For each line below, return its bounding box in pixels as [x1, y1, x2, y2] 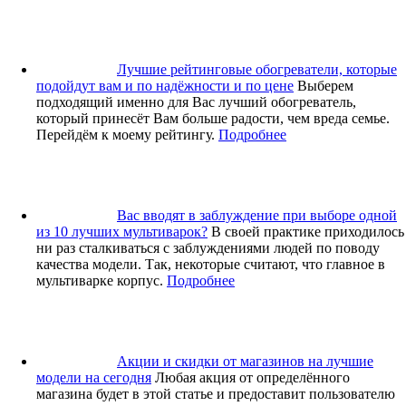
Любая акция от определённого [155, 369, 350, 385]
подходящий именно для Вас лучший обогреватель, [36, 93, 356, 110]
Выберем [297, 77, 353, 93]
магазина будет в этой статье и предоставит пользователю [36, 385, 395, 401]
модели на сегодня [36, 369, 151, 385]
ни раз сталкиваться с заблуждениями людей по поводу [36, 239, 380, 256]
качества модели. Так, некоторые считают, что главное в [36, 256, 385, 272]
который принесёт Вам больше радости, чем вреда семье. [36, 110, 390, 126]
